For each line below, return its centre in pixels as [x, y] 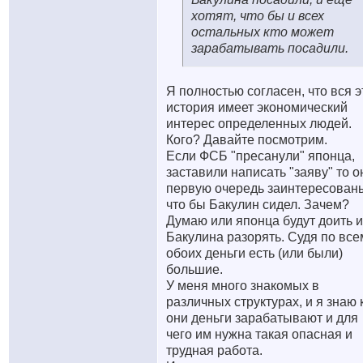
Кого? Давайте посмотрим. [247, 140]
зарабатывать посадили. [270, 48]
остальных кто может [263, 32]
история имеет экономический [257, 107]
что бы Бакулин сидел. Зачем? [258, 205]
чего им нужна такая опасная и [259, 334]
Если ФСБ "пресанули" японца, [261, 156]
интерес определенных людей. [259, 124]
